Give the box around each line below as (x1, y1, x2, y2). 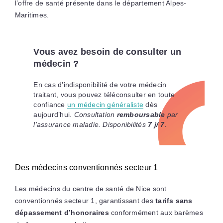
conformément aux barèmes (109, 208, 203, 217)
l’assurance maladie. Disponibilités (33, 120, 148, 128)
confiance (33, 100, 67, 109)
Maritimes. (14, 10, 49, 19)
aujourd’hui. (33, 110, 74, 118)
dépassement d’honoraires (14, 208, 109, 217)
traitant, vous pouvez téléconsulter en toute (33, 90, 175, 99)
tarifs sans (155, 196, 193, 205)
